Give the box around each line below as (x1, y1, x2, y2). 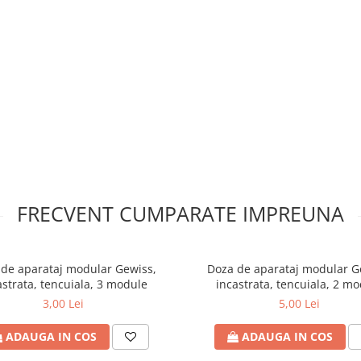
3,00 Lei (43, 296, 84, 311)
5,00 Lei (279, 296, 320, 311)
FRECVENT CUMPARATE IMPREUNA (17, 200, 344, 227)
